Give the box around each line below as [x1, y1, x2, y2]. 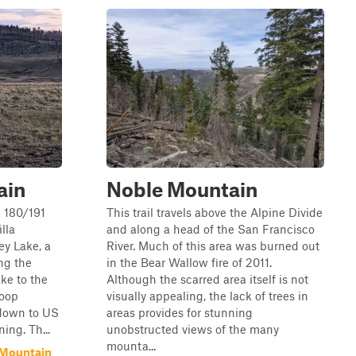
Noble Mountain [106, 177, 257, 201]
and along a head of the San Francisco [106, 222, 315, 236]
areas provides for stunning [106, 305, 253, 319]
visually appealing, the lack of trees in [106, 288, 308, 303]
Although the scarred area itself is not [106, 272, 308, 286]
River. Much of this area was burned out [106, 238, 319, 253]
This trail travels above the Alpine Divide [106, 205, 323, 219]
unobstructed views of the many [106, 322, 279, 336]
